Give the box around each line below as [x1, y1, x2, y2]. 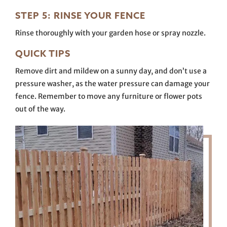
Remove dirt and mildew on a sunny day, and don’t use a [15, 66, 207, 75]
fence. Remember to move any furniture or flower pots [15, 92, 202, 101]
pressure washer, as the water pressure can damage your [15, 79, 210, 88]
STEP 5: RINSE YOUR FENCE [15, 10, 145, 21]
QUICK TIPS [15, 48, 70, 59]
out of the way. [15, 104, 65, 113]
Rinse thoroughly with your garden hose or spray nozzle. [15, 28, 206, 37]
